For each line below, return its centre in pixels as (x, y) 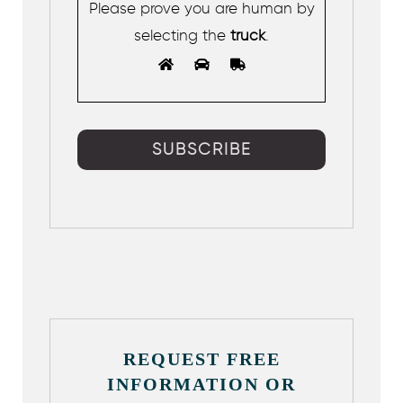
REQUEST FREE (201, 359)
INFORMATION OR (201, 385)
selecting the (180, 36)
